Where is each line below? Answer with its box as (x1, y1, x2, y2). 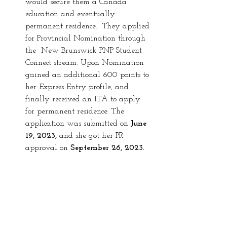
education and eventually (25, 10, 118, 18)
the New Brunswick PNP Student (25, 46, 144, 55)
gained (25, 70, 50, 79)
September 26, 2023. (70, 143, 147, 152)
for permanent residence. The (25, 107, 127, 116)
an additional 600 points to (52, 70, 152, 79)
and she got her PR (59, 131, 126, 140)
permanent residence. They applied (25, 22, 152, 30)
